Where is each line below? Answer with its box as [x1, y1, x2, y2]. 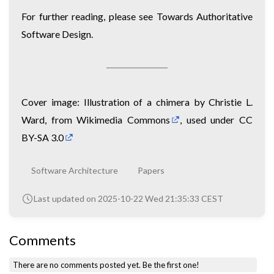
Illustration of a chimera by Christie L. [83, 95, 253, 108]
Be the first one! [143, 260, 200, 270]
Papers [138, 165, 165, 176]
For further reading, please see [21, 10, 157, 22]
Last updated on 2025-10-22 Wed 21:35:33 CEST [34, 193, 223, 204]
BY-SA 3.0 [21, 131, 64, 143]
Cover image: [21, 95, 84, 108]
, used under [180, 113, 239, 125]
